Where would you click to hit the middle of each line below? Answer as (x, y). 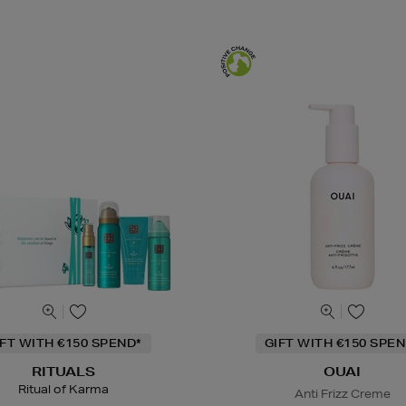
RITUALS (64, 372)
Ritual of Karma (64, 390)
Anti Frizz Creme (342, 394)
